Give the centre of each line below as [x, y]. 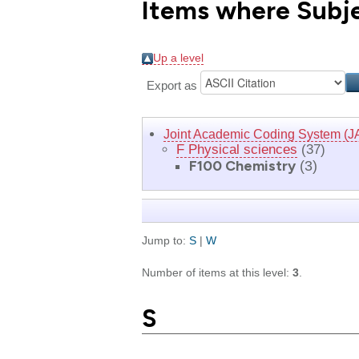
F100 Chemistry [242, 165]
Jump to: [165, 240]
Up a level [178, 58]
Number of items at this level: [217, 272]
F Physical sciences [237, 149]
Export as [173, 86]
